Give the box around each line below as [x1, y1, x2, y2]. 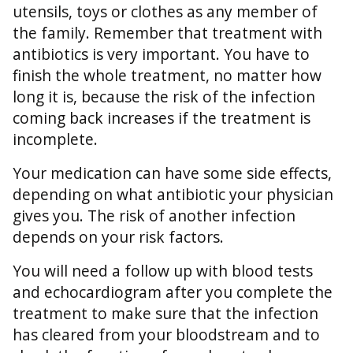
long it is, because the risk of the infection [13, 86, 315, 108]
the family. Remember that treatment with [13, 22, 322, 44]
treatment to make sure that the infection [13, 303, 318, 325]
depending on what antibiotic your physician [13, 184, 333, 206]
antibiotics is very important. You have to [13, 43, 310, 65]
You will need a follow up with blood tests [13, 260, 313, 282]
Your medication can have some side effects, [13, 162, 332, 184]
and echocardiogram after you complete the [13, 281, 333, 303]
